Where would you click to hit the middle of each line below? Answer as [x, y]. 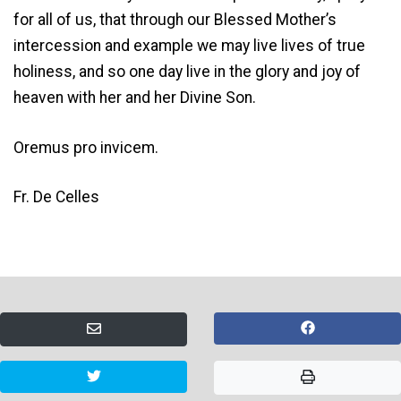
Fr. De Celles [56, 197]
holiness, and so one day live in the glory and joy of [187, 72]
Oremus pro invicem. [86, 147]
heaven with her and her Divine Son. [135, 98]
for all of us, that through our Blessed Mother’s [175, 20]
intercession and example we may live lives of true [189, 46]
